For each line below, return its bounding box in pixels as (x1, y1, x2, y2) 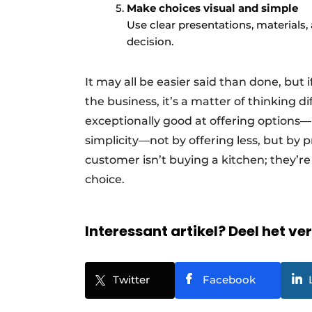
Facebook (203, 272, 256, 286)
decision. (127, 34, 173, 48)
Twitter (113, 272, 150, 286)
